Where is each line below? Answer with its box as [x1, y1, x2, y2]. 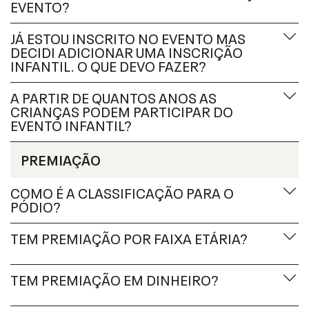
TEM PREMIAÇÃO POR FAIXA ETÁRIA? [10, 227, 248, 248]
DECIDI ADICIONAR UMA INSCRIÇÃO [10, 41, 243, 61]
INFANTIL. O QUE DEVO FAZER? [10, 54, 206, 75]
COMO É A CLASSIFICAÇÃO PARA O [10, 181, 234, 202]
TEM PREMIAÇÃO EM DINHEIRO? [10, 268, 219, 289]
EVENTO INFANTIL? [10, 114, 132, 134]
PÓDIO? [10, 195, 61, 216]
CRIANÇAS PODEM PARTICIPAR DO [10, 100, 233, 121]
